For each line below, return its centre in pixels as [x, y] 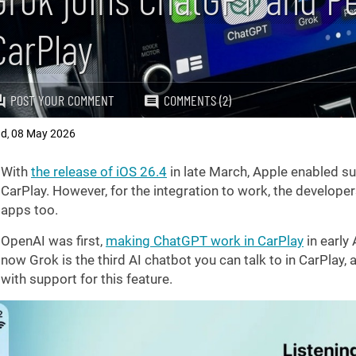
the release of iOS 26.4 [99, 172]
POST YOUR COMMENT [62, 100]
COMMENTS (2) [197, 100]
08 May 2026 [43, 133]
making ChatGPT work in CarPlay [205, 241]
